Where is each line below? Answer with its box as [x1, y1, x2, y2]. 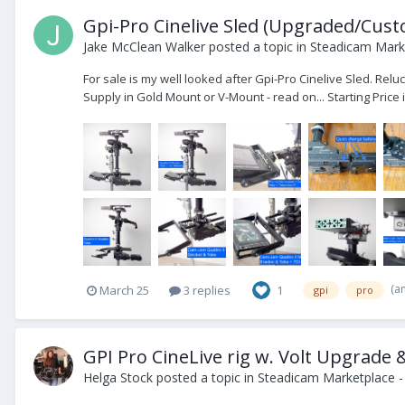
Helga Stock [83, 369, 153, 387]
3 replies [181, 281, 231, 298]
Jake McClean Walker [83, 37, 205, 55]
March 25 [99, 281, 149, 298]
